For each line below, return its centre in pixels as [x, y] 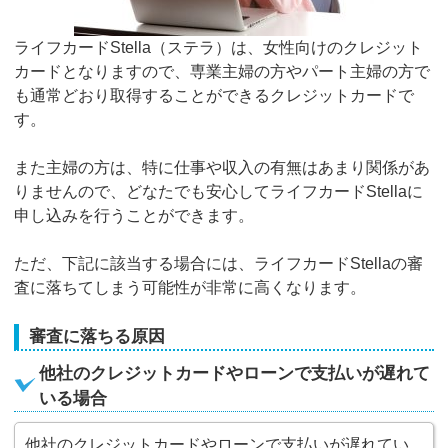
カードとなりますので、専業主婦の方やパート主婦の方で [222, 71]
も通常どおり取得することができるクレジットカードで [214, 95]
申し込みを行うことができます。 [134, 215]
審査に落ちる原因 [97, 336]
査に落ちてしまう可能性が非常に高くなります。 [190, 287]
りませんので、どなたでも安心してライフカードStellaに [219, 191]
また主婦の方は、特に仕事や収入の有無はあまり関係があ [222, 167]
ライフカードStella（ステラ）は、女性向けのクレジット [219, 47]
